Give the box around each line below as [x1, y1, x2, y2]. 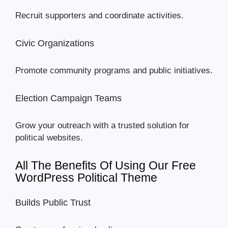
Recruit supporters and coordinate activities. [15, 11, 184, 21]
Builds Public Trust [15, 197, 91, 208]
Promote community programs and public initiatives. [15, 66, 213, 76]
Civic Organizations [15, 38, 94, 49]
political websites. [15, 133, 83, 143]
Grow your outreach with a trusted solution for [15, 121, 189, 131]
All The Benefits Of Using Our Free [15, 159, 196, 173]
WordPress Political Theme [15, 171, 157, 185]
